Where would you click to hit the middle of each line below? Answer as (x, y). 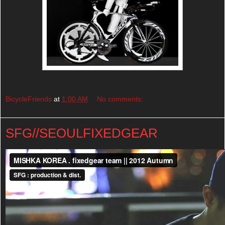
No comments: (120, 99)
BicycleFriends (29, 99)
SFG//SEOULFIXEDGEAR (82, 133)
